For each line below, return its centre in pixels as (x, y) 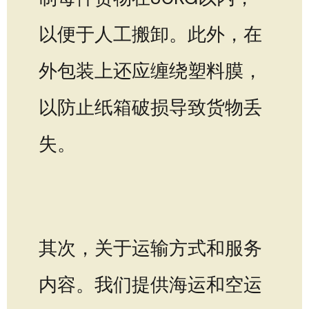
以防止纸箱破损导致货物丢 (150, 107)
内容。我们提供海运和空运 (150, 284)
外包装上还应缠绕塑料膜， (150, 70)
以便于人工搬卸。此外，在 (150, 34)
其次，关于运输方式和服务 (150, 248)
